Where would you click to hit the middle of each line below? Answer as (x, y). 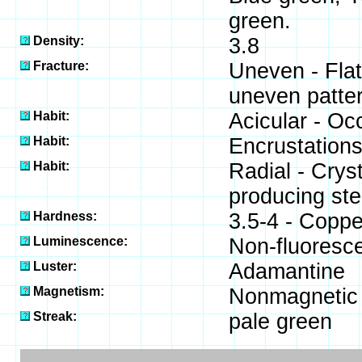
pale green (280, 322)
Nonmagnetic (293, 297)
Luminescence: (80, 241)
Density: (58, 41)
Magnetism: (68, 291)
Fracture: (61, 66)
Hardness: (65, 216)
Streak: (55, 316)
